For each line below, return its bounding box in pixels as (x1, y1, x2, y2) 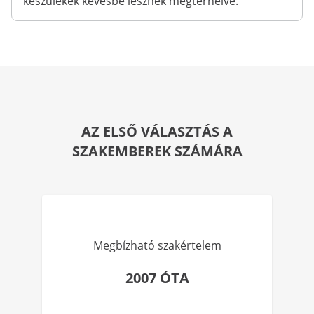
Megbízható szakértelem (93, 238, 221, 253)
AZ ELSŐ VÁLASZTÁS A (81, 122, 233, 141)
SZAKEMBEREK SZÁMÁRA (71, 142, 243, 161)
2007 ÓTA (125, 268, 189, 287)
